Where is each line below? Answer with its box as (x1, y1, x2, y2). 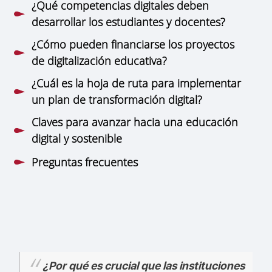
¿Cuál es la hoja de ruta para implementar (32, 75, 242, 90)
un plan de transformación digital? (32, 92, 203, 107)
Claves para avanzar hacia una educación (32, 114, 239, 129)
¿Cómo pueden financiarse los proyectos (32, 36, 235, 52)
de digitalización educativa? (32, 53, 168, 68)
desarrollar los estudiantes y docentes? (32, 14, 226, 29)
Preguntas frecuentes (32, 154, 138, 169)
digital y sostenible (32, 131, 123, 146)
